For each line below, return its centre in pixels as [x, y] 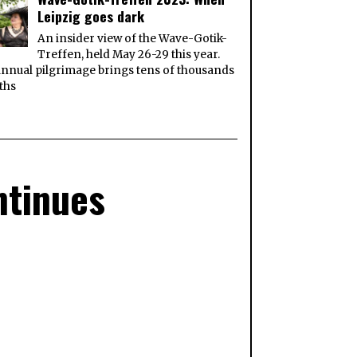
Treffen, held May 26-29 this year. [129, 55]
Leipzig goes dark [91, 16]
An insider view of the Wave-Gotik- [133, 39]
